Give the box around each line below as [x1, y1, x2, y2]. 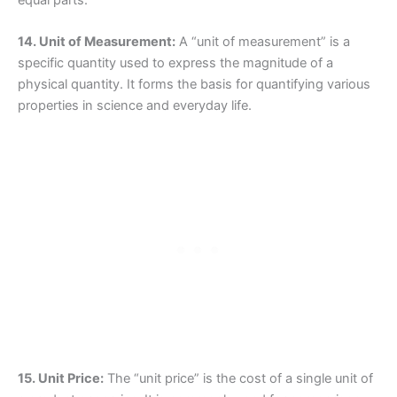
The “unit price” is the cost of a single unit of [104, 370, 373, 386]
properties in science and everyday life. [18, 97, 252, 114]
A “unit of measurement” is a [175, 34, 350, 51]
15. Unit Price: [18, 370, 104, 386]
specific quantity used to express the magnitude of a [18, 55, 333, 72]
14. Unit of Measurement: [18, 34, 175, 51]
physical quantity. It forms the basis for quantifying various [18, 76, 370, 93]
